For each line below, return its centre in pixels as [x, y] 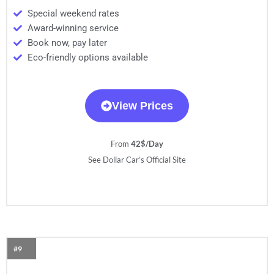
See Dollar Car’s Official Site [137, 160]
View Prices [143, 106]
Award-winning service [73, 28]
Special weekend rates [73, 14]
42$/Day [147, 144]
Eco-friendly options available [87, 58]
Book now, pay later [67, 43]
